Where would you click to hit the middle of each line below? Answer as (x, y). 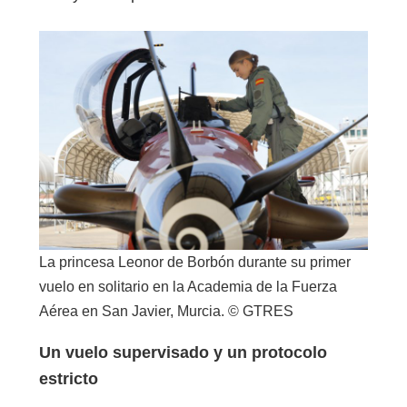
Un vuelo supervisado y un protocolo (183, 352)
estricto (69, 378)
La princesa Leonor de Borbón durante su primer (195, 263)
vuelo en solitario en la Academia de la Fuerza (188, 287)
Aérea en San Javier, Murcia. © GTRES (166, 312)
